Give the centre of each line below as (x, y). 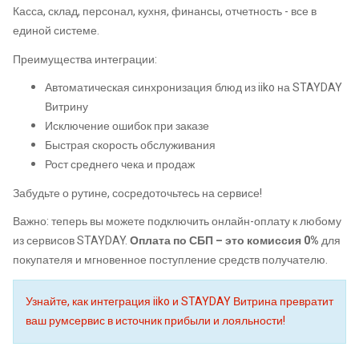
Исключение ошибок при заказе (127, 127)
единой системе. (56, 31)
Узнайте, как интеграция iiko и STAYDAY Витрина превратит (179, 301)
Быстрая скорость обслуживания (130, 146)
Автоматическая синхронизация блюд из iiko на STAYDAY (194, 88)
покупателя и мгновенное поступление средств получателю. (170, 260)
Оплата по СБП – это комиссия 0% (224, 241)
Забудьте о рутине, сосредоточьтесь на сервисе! (137, 193)
